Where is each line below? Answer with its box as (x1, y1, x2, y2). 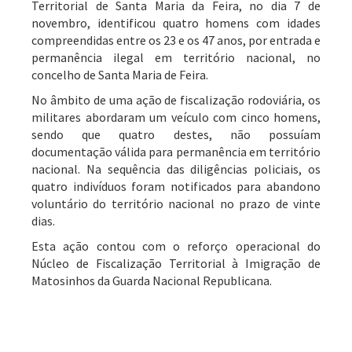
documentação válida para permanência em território (31, 144, 321, 159)
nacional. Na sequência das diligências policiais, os (31, 161, 321, 177)
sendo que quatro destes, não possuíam (31, 126, 321, 142)
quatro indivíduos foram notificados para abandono (31, 178, 321, 194)
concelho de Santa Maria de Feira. (31, 67, 208, 82)
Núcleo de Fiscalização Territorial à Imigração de (31, 255, 321, 271)
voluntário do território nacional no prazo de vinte (31, 196, 321, 211)
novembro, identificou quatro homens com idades (31, 15, 321, 31)
